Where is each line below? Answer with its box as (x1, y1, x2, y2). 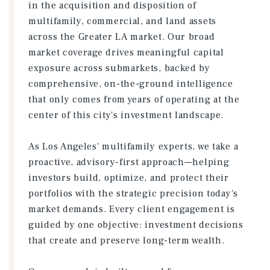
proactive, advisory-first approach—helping (28, 156, 230, 168)
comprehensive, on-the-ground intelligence (28, 78, 233, 90)
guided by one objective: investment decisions (28, 219, 243, 231)
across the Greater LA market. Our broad (28, 31, 215, 43)
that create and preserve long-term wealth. (28, 234, 225, 246)
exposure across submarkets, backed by (28, 62, 210, 74)
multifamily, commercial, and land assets (28, 15, 217, 27)
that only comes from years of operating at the (28, 93, 240, 105)
